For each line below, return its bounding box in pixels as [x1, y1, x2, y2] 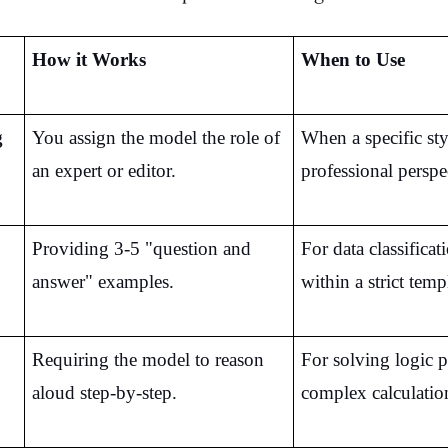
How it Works [31, 48, 146, 70]
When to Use [300, 48, 405, 70]
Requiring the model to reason [31, 348, 264, 370]
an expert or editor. [31, 159, 176, 181]
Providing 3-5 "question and [31, 237, 251, 259]
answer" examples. [31, 270, 174, 292]
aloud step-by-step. [31, 381, 177, 403]
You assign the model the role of [31, 126, 280, 148]
